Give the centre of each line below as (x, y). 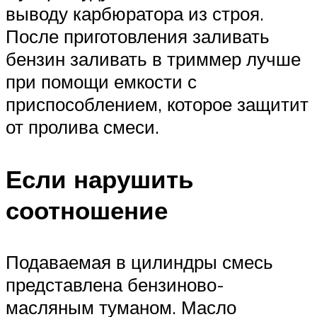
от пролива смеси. (82, 127)
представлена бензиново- (115, 284)
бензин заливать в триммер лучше (153, 59)
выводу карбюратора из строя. (135, 14)
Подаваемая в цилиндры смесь (139, 261)
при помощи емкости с (101, 82)
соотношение (87, 210)
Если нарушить (100, 179)
